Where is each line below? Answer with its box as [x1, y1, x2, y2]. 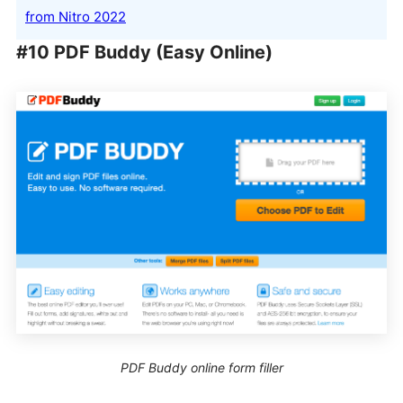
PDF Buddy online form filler [120, 360, 283, 376]
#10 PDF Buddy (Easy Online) [16, 40, 273, 63]
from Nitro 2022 [25, 7, 126, 25]
